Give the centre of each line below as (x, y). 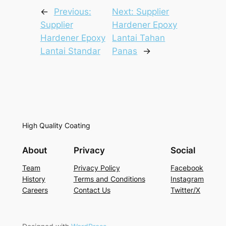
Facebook (187, 168)
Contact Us (92, 190)
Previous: (72, 11)
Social (183, 151)
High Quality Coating (56, 125)
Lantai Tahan (139, 38)
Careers (35, 190)
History (34, 179)
